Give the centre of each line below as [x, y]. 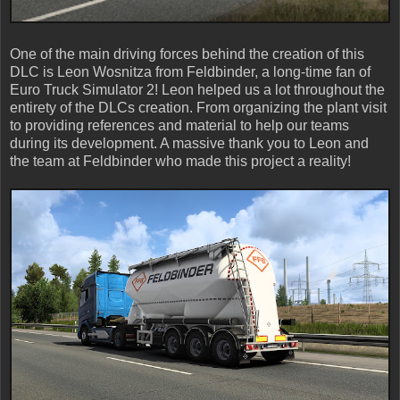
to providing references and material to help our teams [179, 126]
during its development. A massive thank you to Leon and [189, 144]
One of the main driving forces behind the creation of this [187, 54]
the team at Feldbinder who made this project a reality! [182, 162]
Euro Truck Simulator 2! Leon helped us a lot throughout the [197, 90]
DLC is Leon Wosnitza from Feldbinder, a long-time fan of [190, 72]
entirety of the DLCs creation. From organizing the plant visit [198, 108]
